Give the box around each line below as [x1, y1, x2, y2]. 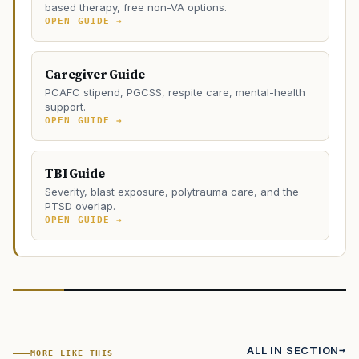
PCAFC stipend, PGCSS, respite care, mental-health [45, 86, 305, 99]
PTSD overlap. [45, 200, 115, 213]
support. [45, 100, 86, 114]
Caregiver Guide [45, 67, 145, 83]
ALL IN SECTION [247, 344, 340, 357]
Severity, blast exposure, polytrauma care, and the [45, 185, 299, 199]
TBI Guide [45, 166, 105, 183]
